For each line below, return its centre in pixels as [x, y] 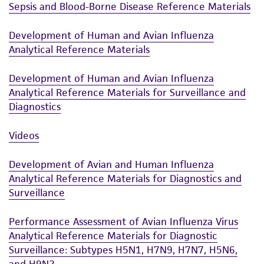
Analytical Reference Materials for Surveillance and [127, 92]
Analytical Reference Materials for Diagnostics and [125, 178]
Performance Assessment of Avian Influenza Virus [123, 221]
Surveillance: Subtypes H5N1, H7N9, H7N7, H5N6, [123, 250]
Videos [24, 135]
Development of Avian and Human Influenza [111, 164]
